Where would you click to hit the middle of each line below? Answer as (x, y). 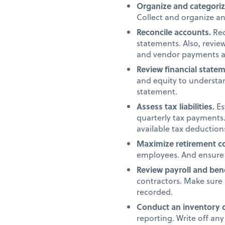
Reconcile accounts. (175, 32)
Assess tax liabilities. (177, 106)
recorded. (156, 191)
